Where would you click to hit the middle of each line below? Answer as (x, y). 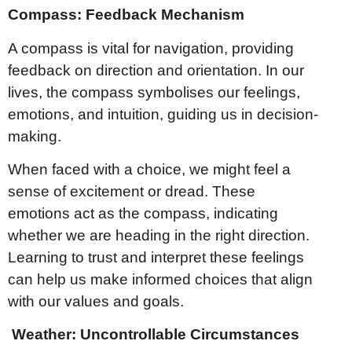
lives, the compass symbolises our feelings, (154, 92)
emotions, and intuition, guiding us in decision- (163, 114)
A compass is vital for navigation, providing (151, 48)
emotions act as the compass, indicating (143, 213)
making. (35, 136)
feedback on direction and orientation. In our (156, 70)
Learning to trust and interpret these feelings (156, 257)
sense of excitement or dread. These (132, 191)
